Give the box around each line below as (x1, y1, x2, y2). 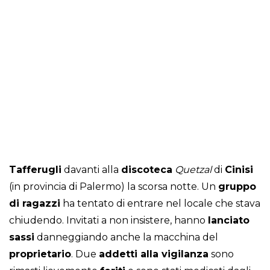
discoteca (121, 164, 172, 176)
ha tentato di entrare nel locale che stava (60, 198, 260, 210)
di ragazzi (9, 198, 60, 210)
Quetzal (175, 164, 212, 176)
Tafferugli (9, 164, 61, 176)
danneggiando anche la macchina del (34, 231, 218, 243)
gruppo (218, 181, 256, 193)
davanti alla (61, 164, 121, 176)
